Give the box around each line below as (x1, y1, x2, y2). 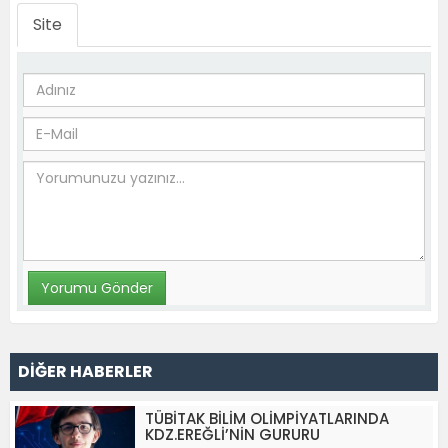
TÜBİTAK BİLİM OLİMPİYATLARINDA (145, 408, 389, 429)
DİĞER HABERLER (18, 360, 153, 383)
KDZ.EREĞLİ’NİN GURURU (145, 424, 320, 445)
